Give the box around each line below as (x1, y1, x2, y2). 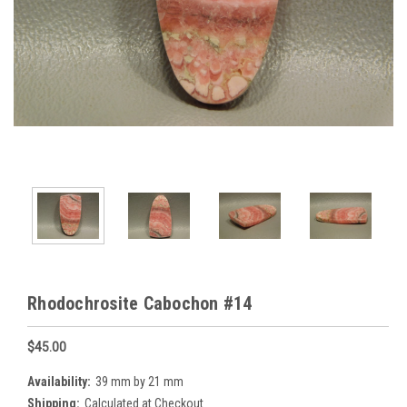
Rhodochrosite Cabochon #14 (27, 292, 253, 314)
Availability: (27, 373, 91, 389)
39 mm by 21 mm (94, 373, 184, 389)
